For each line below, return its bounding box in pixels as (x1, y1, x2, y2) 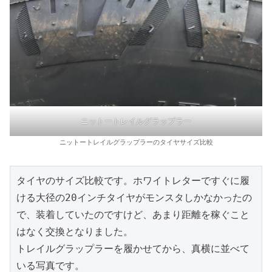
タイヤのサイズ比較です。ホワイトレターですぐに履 (16, 174, 250, 186)
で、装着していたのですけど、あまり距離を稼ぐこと (16, 208, 250, 220)
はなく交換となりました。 (16, 225, 133, 237)
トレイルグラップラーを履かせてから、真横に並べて (16, 242, 250, 254)
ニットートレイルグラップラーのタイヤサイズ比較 (59, 138, 213, 146)
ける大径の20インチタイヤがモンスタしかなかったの (16, 191, 252, 203)
